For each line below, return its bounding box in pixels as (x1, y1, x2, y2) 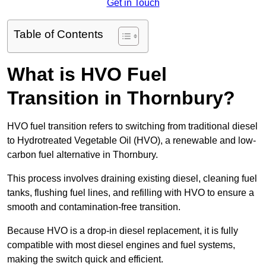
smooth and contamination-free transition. (7, 202, 183, 213)
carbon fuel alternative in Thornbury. (7, 150, 160, 160)
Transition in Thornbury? (7, 87, 235, 109)
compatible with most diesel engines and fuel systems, (7, 240, 235, 251)
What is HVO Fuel (7, 64, 167, 85)
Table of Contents (14, 28, 103, 41)
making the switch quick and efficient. (7, 254, 166, 265)
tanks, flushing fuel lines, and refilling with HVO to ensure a (7, 188, 254, 198)
